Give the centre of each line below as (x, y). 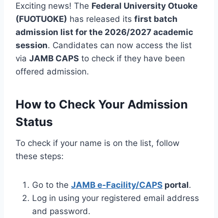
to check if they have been (132, 58)
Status (34, 122)
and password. (61, 211)
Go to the (52, 185)
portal (176, 185)
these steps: (40, 156)
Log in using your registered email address (116, 198)
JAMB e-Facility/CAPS (117, 185)
